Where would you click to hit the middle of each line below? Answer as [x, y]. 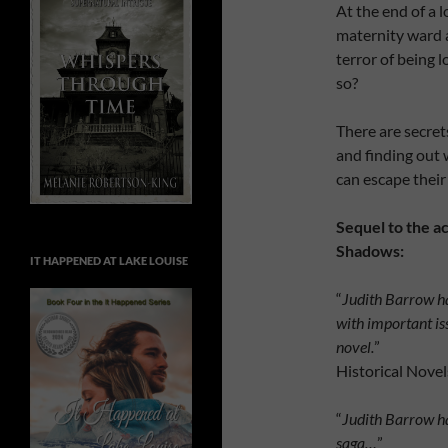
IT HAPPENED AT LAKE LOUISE [109, 260]
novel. [355, 346]
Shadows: [370, 250]
